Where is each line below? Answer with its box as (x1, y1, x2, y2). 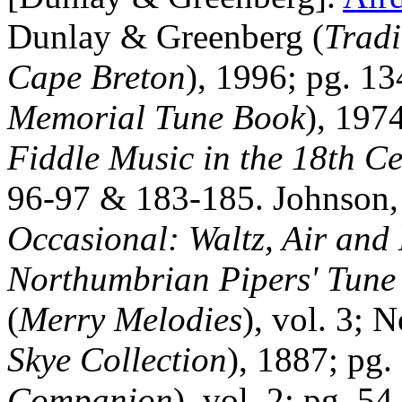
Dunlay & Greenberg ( (7, 17, 324, 56)
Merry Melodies (19, 300, 242, 338)
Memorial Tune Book (7, 98, 305, 136)
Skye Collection (7, 340, 227, 379)
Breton (91, 57, 186, 96)
